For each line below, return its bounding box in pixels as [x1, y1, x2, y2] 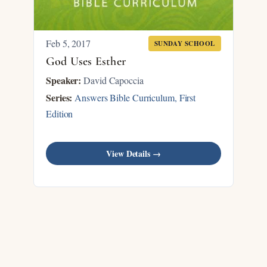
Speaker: [46, 73, 82, 87]
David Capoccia [81, 74, 144, 86]
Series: [46, 91, 73, 104]
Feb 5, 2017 [46, 37, 91, 49]
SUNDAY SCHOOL [154, 38, 215, 48]
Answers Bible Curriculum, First [74, 91, 196, 104]
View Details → [106, 147, 161, 160]
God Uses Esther [46, 54, 126, 69]
